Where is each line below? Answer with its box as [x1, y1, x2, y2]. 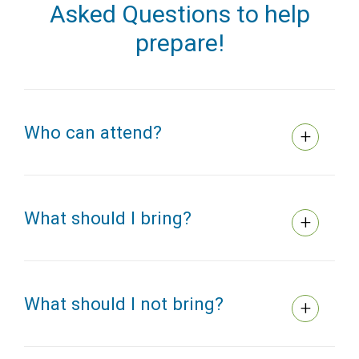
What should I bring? [24, 208, 192, 229]
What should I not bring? [24, 293, 224, 315]
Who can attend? [24, 122, 162, 143]
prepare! [135, 29, 224, 58]
